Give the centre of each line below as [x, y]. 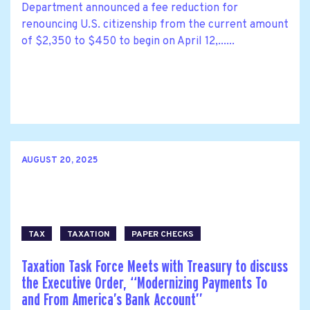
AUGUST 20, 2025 [60, 161]
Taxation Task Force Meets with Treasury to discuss [155, 266]
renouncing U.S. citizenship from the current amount [155, 25]
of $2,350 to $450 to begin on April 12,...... [128, 41]
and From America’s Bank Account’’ [112, 300]
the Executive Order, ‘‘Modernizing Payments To [144, 283]
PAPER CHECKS [163, 234]
